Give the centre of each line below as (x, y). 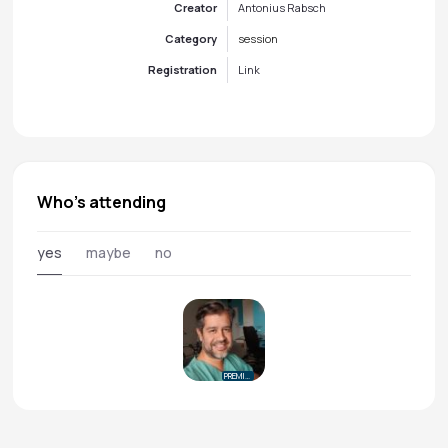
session (258, 38)
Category (191, 38)
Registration (182, 69)
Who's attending (109, 202)
